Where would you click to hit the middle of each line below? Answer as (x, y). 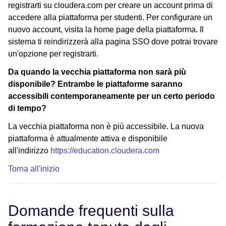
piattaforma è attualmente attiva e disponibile (88, 138)
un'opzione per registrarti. (53, 53)
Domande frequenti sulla (91, 210)
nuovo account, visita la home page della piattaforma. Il (106, 29)
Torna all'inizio (34, 168)
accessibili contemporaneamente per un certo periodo (111, 96)
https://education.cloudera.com (105, 150)
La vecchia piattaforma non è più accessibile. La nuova (106, 126)
